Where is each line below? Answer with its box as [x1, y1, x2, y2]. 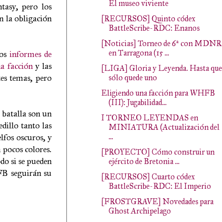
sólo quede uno [108, 73, 157, 82]
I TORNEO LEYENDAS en [101, 113, 198, 122]
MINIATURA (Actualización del [108, 122, 220, 132]
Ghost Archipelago [108, 206, 171, 216]
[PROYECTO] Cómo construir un [101, 147, 215, 157]
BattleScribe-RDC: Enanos [108, 23, 200, 33]
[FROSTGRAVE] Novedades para [101, 197, 214, 206]
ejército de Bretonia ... [108, 157, 179, 166]
